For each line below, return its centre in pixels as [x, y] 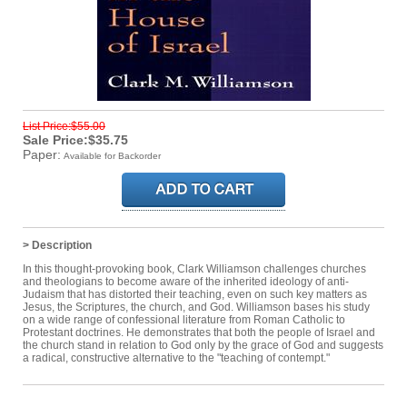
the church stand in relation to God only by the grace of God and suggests [203, 345]
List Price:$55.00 [64, 126]
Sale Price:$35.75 [75, 139]
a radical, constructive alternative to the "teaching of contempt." [176, 357]
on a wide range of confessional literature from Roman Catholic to [184, 319]
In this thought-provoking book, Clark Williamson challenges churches [194, 268]
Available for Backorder [112, 155]
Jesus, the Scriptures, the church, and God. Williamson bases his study [196, 307]
